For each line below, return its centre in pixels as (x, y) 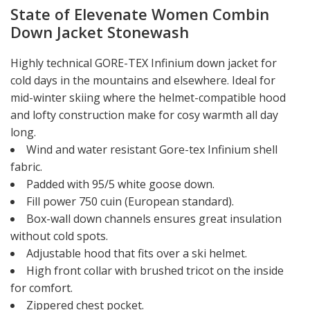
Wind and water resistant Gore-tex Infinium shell (152, 149)
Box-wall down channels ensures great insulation (154, 218)
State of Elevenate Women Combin (140, 13)
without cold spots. (59, 236)
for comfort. (42, 288)
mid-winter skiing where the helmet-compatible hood (148, 97)
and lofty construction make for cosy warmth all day (144, 115)
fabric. (26, 166)
